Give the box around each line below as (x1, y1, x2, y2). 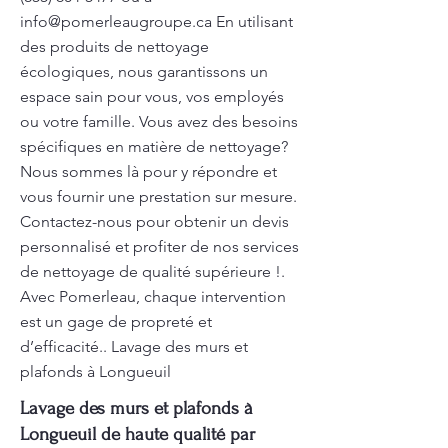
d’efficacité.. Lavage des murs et (20, 337, 248, 356)
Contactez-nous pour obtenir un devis (20, 212, 289, 231)
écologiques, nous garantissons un (20, 62, 268, 81)
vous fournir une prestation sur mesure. (20, 187, 297, 206)
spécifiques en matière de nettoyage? (20, 137, 288, 156)
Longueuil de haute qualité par (20, 424, 255, 445)
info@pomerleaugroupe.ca (20, 12, 212, 31)
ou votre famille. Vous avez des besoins (20, 112, 298, 131)
